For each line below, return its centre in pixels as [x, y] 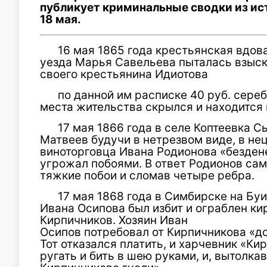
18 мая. [62, 19]
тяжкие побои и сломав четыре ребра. [147, 175]
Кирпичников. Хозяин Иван [114, 220]
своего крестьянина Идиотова [124, 74]
